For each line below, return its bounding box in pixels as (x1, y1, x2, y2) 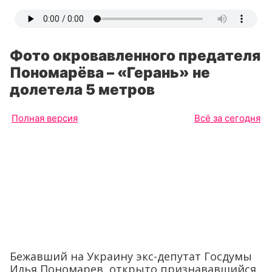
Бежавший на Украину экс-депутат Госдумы (10, 248, 252, 263)
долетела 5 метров (10, 81, 155, 98)
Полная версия (12, 112, 78, 124)
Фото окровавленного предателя (10, 47, 260, 64)
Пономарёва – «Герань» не (10, 64, 210, 81)
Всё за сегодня (194, 112, 260, 124)
